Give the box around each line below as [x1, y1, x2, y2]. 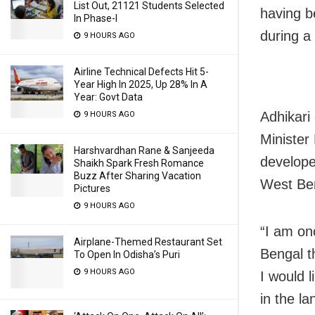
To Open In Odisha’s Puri [74, 249, 180, 260]
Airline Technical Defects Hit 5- [74, 66, 209, 77]
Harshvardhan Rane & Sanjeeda [74, 145, 214, 156]
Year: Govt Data [74, 91, 143, 103]
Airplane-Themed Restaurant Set [74, 236, 222, 247]
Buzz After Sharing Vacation [74, 170, 201, 181]
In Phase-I [74, 13, 117, 24]
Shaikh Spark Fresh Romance [74, 157, 204, 169]
